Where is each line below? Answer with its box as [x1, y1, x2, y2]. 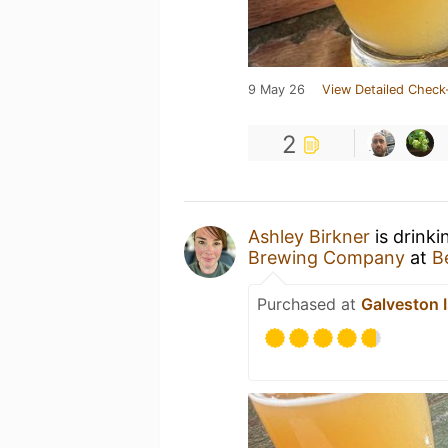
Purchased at [257, 294, 361, 314]
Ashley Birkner [248, 226, 370, 247]
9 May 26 [248, 82, 305, 97]
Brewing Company [248, 247, 405, 268]
